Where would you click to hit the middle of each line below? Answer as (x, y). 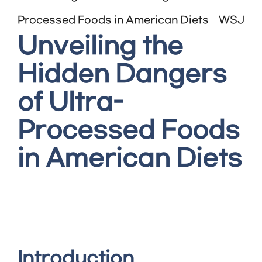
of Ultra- (70, 103)
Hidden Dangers (122, 75)
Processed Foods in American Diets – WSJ (131, 20)
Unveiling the (100, 46)
